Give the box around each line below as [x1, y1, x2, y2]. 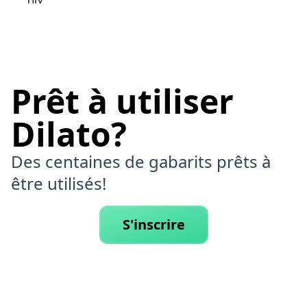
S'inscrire [122, 215, 185, 234]
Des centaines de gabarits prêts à [11, 150, 271, 173]
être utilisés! [11, 172, 106, 195]
